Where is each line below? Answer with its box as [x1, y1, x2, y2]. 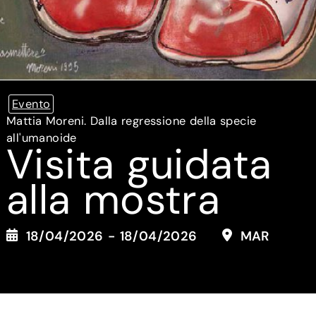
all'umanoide [6, 130, 77, 146]
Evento [11, 97, 51, 112]
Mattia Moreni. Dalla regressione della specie [6, 114, 257, 129]
